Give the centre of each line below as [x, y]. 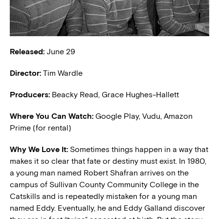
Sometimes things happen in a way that [139, 150]
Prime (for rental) [41, 128]
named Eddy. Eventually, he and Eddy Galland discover [108, 208]
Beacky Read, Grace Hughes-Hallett [115, 95]
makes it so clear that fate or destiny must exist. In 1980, [108, 161]
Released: [28, 52]
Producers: [31, 95]
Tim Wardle [63, 73]
